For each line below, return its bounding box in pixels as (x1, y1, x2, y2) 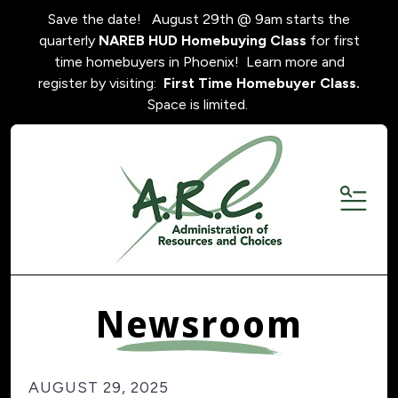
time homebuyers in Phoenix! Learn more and (53, 53, 345, 70)
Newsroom (95, 298, 303, 348)
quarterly (38, 32, 99, 49)
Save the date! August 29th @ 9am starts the (48, 11, 350, 28)
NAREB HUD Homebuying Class (98, 32, 306, 49)
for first (306, 32, 360, 49)
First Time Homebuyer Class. (163, 75, 360, 92)
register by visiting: (38, 75, 163, 92)
